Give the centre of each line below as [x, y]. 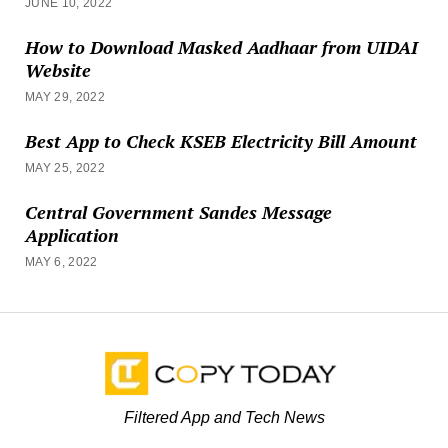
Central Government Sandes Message [178, 211]
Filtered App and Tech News [224, 416]
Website [57, 69]
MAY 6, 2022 [61, 261]
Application [71, 234]
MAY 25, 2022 [65, 167]
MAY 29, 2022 [65, 96]
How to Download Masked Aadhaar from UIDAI [221, 46]
